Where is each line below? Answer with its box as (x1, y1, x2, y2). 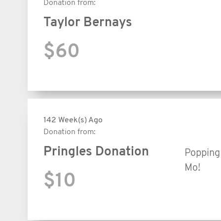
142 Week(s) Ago (43, 116, 103, 124)
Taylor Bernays (43, 16, 132, 30)
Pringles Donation (43, 145, 149, 159)
